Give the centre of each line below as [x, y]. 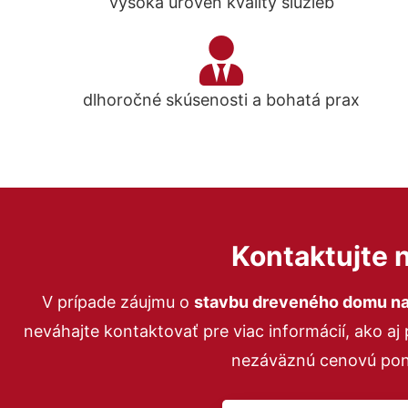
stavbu [223, 302]
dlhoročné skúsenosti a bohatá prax [222, 100]
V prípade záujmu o [117, 302]
